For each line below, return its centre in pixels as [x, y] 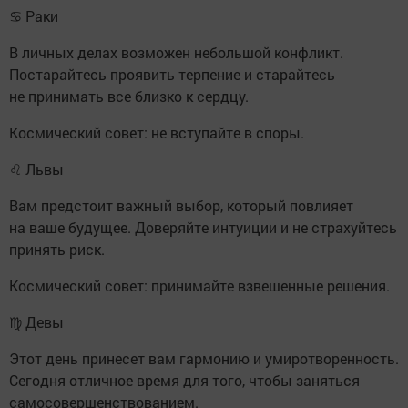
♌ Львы [36, 168]
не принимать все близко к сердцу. [129, 96]
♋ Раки [34, 15]
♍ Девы [36, 321]
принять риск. [57, 249]
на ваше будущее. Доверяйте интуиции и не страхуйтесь [203, 227]
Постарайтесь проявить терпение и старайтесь [172, 74]
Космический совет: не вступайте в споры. [157, 132]
